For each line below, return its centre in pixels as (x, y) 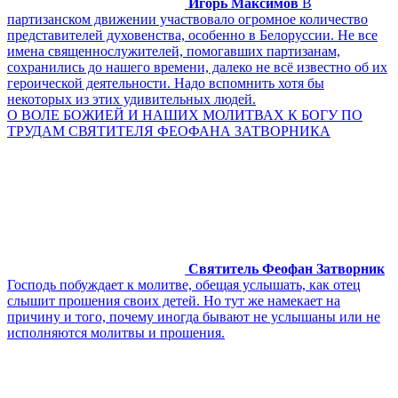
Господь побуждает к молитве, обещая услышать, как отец (184, 284)
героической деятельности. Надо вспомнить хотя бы (166, 83)
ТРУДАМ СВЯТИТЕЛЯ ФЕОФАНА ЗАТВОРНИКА (169, 131)
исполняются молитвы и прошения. (116, 332)
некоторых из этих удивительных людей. (131, 99)
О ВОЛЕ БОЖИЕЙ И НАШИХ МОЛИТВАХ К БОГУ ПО (185, 115)
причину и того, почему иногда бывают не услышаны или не (194, 316)
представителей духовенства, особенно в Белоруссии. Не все (192, 35)
